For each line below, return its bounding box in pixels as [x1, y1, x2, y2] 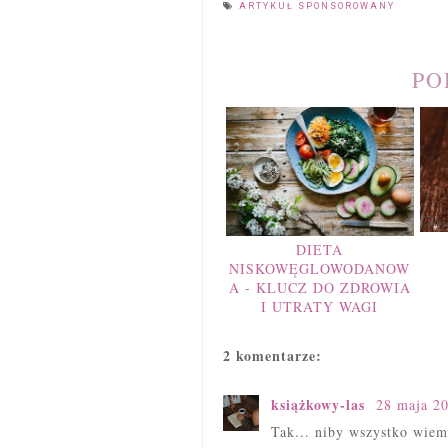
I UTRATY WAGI [261, 296, 379, 316]
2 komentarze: [223, 344, 322, 366]
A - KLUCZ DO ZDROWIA [228, 277, 411, 297]
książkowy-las [271, 393, 370, 415]
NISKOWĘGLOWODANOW [229, 258, 411, 278]
